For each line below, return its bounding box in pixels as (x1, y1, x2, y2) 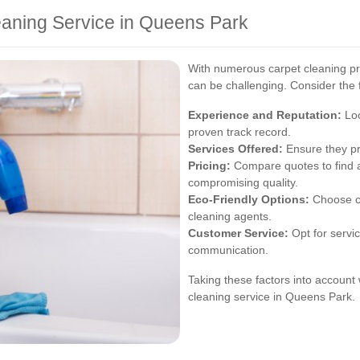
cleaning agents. (188, 210, 272, 223)
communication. (188, 243, 268, 257)
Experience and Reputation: (188, 108, 342, 122)
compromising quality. (188, 176, 298, 190)
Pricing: (188, 159, 231, 173)
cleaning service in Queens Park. (188, 290, 355, 304)
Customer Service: (188, 227, 288, 240)
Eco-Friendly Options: (188, 193, 309, 207)
